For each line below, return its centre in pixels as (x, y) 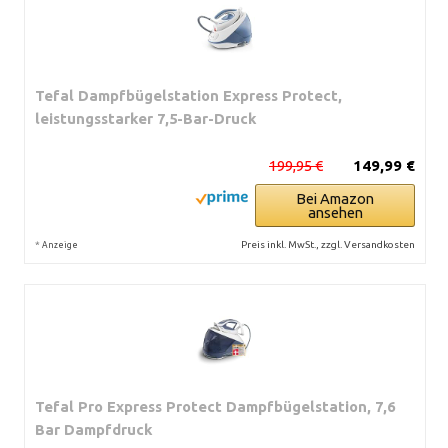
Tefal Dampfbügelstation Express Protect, (188, 95)
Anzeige (60, 244)
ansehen (335, 212)
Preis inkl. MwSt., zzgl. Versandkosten (328, 244)
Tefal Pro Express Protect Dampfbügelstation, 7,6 (215, 406)
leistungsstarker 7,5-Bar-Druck (146, 118)
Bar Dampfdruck (94, 429)
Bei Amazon (335, 198)
